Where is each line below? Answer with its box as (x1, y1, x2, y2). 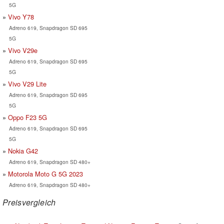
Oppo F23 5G (8, 112, 47, 122)
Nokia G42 (8, 145, 38, 155)
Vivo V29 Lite (8, 78, 46, 88)
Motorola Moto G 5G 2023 (8, 168, 83, 178)
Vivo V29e (8, 45, 37, 55)
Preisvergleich (2, 196, 56, 208)
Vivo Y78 (8, 11, 34, 21)
